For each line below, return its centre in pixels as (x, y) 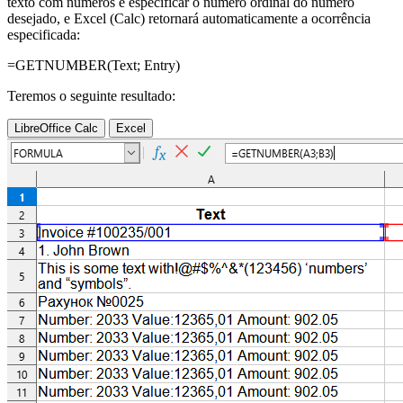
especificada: (44, 35)
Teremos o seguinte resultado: (91, 96)
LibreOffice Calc (56, 129)
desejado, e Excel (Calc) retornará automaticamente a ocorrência (189, 19)
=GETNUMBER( (59, 66)
